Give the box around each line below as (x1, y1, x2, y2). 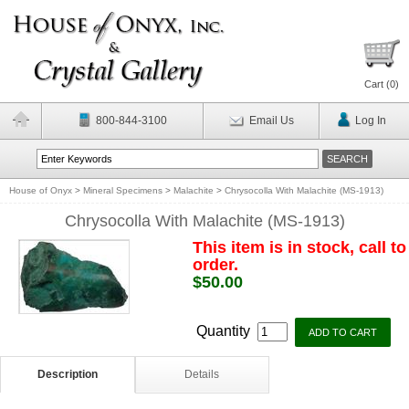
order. (192, 256, 238, 274)
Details (184, 368, 220, 381)
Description (37, 368, 98, 381)
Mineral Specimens (83, 185, 163, 195)
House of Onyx (9, 185, 72, 195)
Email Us (248, 114, 294, 127)
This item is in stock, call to (192, 238, 406, 257)
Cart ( (364, 79, 390, 89)
